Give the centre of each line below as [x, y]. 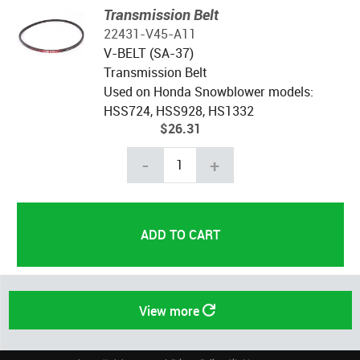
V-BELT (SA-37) [148, 53]
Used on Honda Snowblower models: [208, 91]
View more [169, 311]
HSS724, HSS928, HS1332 [178, 110]
